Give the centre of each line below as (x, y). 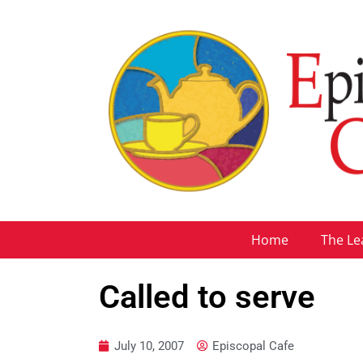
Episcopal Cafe (253, 346)
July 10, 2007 (149, 346)
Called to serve (207, 297)
